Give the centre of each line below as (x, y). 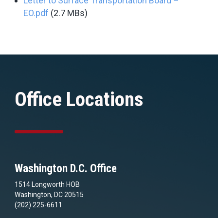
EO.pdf (36, 13)
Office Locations (79, 99)
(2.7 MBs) (69, 13)
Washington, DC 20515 (49, 194)
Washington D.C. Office (66, 168)
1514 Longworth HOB (47, 184)
